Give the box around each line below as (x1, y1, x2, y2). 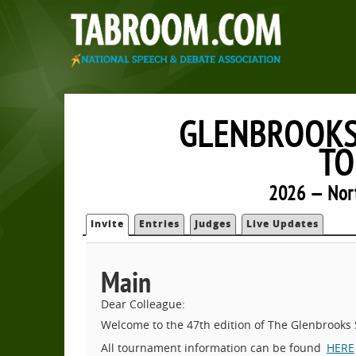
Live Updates (246, 216, 319, 230)
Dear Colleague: (100, 296, 185, 311)
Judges (195, 216, 232, 230)
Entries (139, 216, 180, 230)
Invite (91, 216, 125, 230)
